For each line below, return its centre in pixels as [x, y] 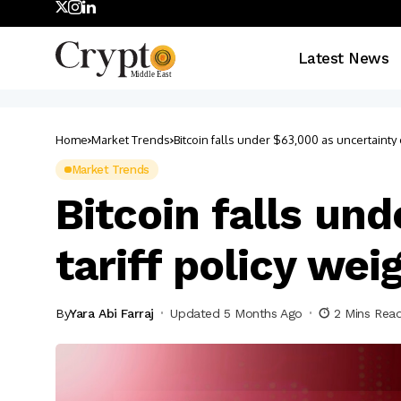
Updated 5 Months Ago [236, 313]
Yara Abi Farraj [112, 313]
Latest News [343, 58]
